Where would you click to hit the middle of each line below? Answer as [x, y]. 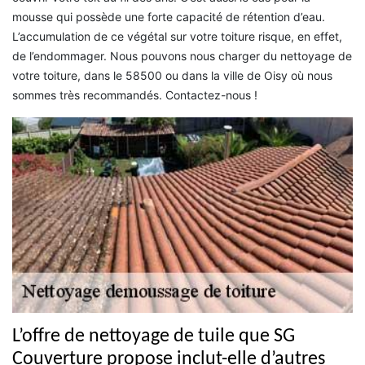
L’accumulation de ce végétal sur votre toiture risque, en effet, [177, 36]
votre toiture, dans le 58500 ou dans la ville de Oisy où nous [172, 75]
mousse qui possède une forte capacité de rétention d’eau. [169, 16]
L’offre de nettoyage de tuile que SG [154, 337]
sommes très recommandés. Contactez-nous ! [135, 95]
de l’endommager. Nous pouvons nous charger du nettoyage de [182, 55]
